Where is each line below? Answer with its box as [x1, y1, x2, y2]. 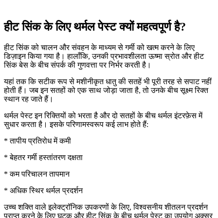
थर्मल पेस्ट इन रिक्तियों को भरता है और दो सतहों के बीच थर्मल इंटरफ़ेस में [4, 111, 202, 120]
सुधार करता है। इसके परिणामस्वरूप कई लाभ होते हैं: [4, 120, 148, 129]
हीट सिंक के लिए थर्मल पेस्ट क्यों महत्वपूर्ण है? [4, 20, 186, 34]
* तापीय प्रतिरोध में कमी [4, 137, 71, 145]
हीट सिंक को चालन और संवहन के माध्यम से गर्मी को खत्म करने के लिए [4, 43, 195, 52]
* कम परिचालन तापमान [4, 170, 70, 179]
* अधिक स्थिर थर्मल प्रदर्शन [4, 186, 83, 195]
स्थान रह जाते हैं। [4, 95, 54, 104]
